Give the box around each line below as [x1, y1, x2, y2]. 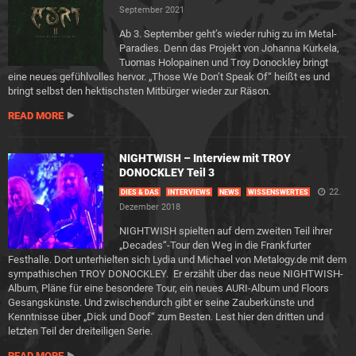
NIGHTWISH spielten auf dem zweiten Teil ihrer [119, 225, 332, 237]
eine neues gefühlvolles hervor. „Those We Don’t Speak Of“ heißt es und [8, 71, 330, 83]
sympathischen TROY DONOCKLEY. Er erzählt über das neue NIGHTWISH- [8, 268, 343, 280]
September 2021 [119, 5, 184, 15]
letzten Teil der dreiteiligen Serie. [8, 325, 153, 337]
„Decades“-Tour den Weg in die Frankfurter [119, 239, 311, 251]
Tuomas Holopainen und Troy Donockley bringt [119, 56, 328, 68]
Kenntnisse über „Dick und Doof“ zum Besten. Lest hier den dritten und [8, 311, 323, 323]
